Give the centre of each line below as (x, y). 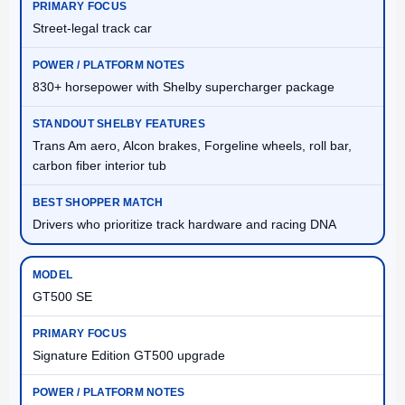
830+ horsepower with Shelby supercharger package (184, 87)
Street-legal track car (92, 28)
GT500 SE (62, 297)
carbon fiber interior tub (99, 166)
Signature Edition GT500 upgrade (129, 356)
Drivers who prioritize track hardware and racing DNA (184, 225)
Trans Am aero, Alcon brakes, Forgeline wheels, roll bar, (192, 146)
